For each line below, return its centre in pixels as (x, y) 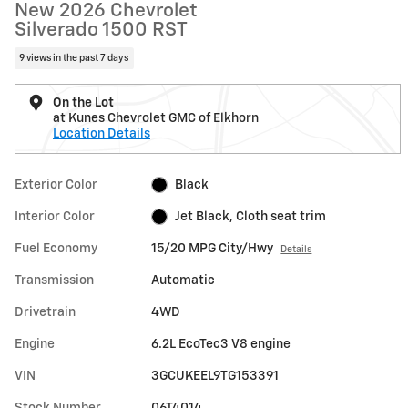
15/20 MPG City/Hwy (213, 248)
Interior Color (55, 216)
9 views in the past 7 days (74, 58)
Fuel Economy (56, 248)
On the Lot (83, 102)
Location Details (102, 133)
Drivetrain (45, 312)
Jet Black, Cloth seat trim (250, 216)
